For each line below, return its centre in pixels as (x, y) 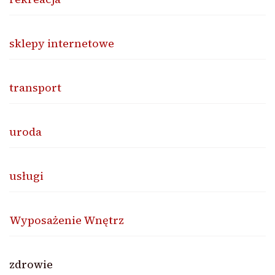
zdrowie (31, 264)
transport (35, 87)
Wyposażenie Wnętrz (67, 220)
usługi (26, 176)
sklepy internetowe (62, 43)
